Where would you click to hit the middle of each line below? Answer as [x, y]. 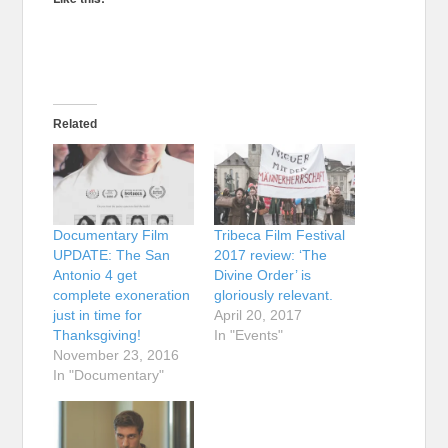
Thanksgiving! [97, 334]
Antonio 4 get [95, 274]
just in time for [98, 314]
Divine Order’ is [262, 274]
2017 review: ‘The [270, 254]
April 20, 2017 [258, 314]
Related [75, 124]
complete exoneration [122, 294]
